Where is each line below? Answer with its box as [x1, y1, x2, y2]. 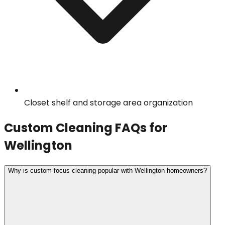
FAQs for [113, 119, 167, 136]
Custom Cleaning [4, 119, 113, 136]
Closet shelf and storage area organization [24, 96, 193, 108]
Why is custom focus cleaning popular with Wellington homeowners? [8, 167, 207, 175]
